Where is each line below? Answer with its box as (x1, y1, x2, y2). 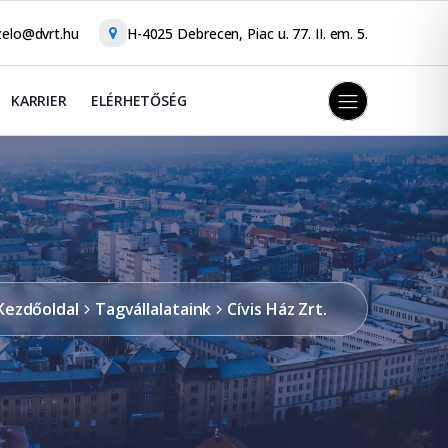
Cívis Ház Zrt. (227, 298, 327, 320)
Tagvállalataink (94, 298, 212, 320)
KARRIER (10, 91, 68, 110)
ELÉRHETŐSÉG (91, 91, 187, 110)
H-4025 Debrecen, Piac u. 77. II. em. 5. (126, 23, 368, 43)
